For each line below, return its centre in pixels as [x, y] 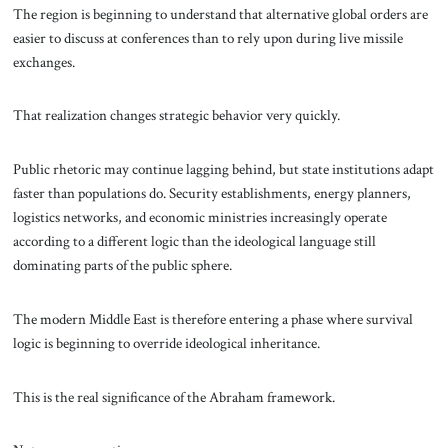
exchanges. [43, 61]
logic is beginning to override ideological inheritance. [166, 342]
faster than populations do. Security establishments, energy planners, [211, 193]
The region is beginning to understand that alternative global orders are [220, 13]
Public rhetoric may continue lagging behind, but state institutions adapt [223, 169]
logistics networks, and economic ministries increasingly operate [199, 217]
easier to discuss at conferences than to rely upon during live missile [207, 37]
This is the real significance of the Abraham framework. [173, 396]
